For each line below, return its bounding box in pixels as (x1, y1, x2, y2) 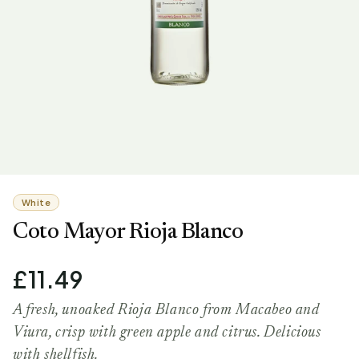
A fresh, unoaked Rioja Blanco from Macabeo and (13, 302, 320, 318)
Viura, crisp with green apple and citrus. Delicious (13, 325, 321, 341)
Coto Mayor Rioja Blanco (13, 220, 244, 244)
